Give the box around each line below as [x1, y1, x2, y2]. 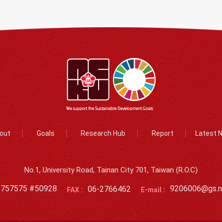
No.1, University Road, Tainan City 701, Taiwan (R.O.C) [24, 166, 198, 175]
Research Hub [80, 129, 125, 137]
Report [151, 129, 173, 137]
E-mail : [140, 185, 165, 194]
